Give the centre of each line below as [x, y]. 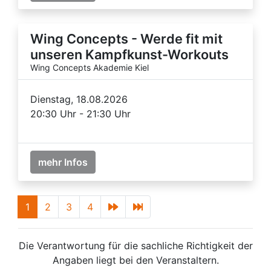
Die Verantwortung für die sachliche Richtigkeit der [135, 245]
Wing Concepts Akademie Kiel [90, 67]
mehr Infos [63, 162]
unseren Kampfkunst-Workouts [129, 54]
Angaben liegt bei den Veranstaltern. [135, 260]
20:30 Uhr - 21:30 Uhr [80, 113]
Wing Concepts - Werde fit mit [126, 38]
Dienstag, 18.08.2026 [79, 99]
